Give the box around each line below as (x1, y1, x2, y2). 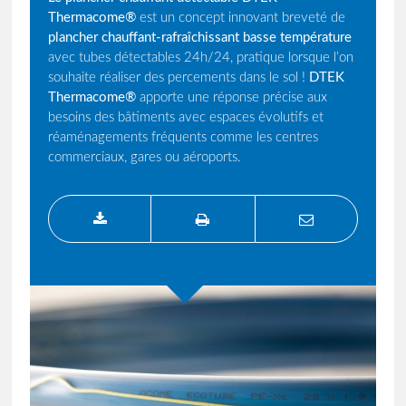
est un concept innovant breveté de (136, 11, 346, 24)
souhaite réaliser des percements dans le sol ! (48, 71, 310, 84)
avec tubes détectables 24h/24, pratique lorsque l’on (48, 51, 354, 64)
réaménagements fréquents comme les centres (48, 130, 319, 144)
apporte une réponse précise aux (136, 91, 328, 104)
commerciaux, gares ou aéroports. (48, 150, 242, 164)
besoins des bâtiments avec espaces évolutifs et (48, 111, 324, 124)
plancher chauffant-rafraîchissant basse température (48, 31, 353, 44)
